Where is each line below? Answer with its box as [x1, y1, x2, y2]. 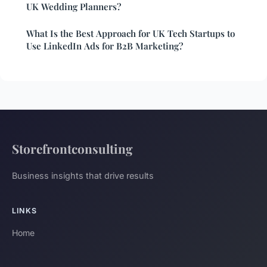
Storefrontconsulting [12, 139, 133, 157]
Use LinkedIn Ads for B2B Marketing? [26, 39, 183, 52]
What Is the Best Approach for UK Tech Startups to [26, 27, 235, 39]
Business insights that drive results [12, 170, 154, 181]
